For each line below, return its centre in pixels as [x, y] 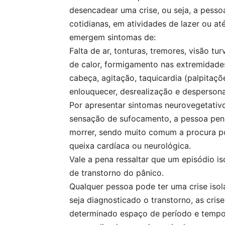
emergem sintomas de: [113, 37]
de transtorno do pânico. [117, 173]
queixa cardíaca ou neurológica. [130, 146]
